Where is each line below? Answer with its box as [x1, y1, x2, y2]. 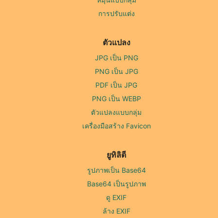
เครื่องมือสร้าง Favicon [82, 122, 151, 130]
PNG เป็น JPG [94, 67, 138, 76]
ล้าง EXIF [102, 207, 130, 216]
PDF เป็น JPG [95, 81, 137, 90]
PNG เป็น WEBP [91, 94, 141, 103]
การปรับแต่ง [98, 9, 135, 18]
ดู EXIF [106, 193, 127, 202]
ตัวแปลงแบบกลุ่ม [91, 108, 142, 117]
